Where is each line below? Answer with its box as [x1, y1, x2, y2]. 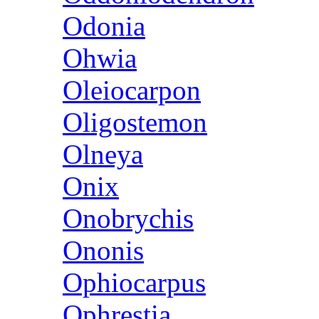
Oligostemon [63, 107, 207, 138]
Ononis [63, 235, 144, 266]
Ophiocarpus [63, 267, 206, 298]
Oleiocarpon [63, 75, 201, 106]
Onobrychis [63, 203, 194, 234]
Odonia [63, 11, 145, 42]
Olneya [63, 139, 143, 170]
